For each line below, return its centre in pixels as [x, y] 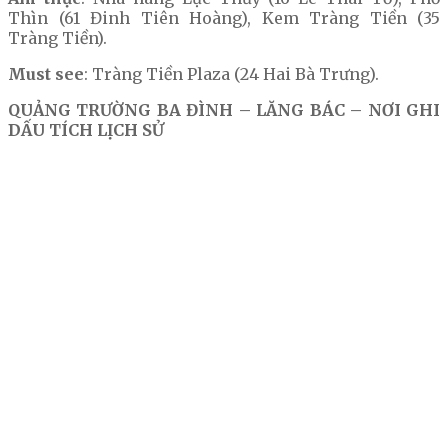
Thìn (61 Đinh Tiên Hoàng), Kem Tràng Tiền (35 [224, 18]
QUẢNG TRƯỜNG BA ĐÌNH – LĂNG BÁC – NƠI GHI [224, 110]
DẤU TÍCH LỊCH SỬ [86, 130]
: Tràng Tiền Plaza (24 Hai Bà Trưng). [231, 74]
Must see [46, 74]
